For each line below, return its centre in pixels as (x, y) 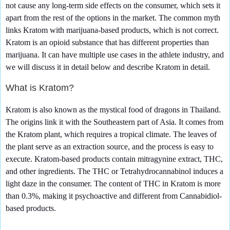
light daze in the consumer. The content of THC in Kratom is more (113, 184)
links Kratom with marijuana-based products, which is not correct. (112, 30)
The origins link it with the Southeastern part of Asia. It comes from (114, 122)
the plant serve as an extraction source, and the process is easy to (110, 147)
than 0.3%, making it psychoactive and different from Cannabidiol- (114, 196)
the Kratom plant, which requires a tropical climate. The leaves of (111, 135)
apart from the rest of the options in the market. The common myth (113, 17)
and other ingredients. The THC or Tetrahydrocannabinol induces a (114, 171)
